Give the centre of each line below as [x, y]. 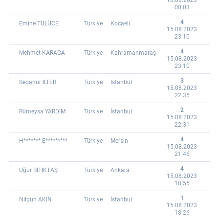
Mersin [119, 141]
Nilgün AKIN [35, 199]
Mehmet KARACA [42, 53]
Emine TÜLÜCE [39, 23]
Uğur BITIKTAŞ [38, 170]
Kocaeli [120, 23]
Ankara [120, 170]
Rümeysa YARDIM [42, 111]
